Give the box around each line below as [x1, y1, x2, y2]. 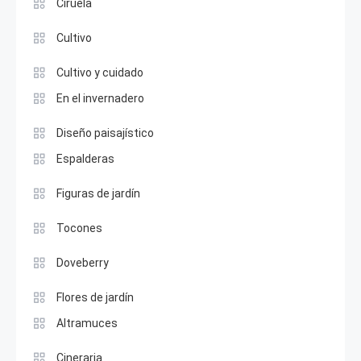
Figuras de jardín [56, 186, 140, 200]
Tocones [56, 221, 102, 234]
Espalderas [56, 151, 114, 165]
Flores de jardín [56, 290, 134, 304]
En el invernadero [56, 91, 144, 105]
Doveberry [56, 255, 109, 269]
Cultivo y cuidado [56, 65, 143, 79]
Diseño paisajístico [56, 126, 154, 139]
